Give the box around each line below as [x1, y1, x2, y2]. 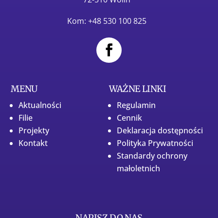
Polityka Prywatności [117, 137, 193, 148]
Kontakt [18, 137, 48, 148]
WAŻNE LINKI [109, 83, 166, 94]
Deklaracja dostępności [117, 125, 203, 136]
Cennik [117, 112, 142, 123]
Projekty [18, 125, 50, 136]
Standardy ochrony [117, 150, 187, 161]
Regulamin [117, 99, 156, 110]
